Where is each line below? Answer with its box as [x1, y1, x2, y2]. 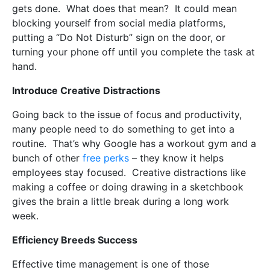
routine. [12, 137, 46, 150]
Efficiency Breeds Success [12, 234, 137, 246]
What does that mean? [66, 2, 169, 15]
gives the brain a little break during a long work [12, 195, 229, 208]
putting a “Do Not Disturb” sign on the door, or [12, 31, 225, 44]
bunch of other [12, 152, 83, 165]
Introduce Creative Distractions [12, 84, 160, 97]
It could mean [175, 2, 237, 15]
